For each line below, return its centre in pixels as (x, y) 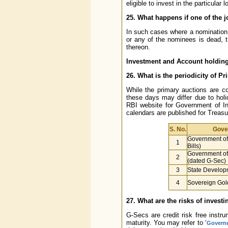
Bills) (194, 146)
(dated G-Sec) (206, 161)
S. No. (178, 129)
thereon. (138, 47)
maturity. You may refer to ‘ (166, 223)
